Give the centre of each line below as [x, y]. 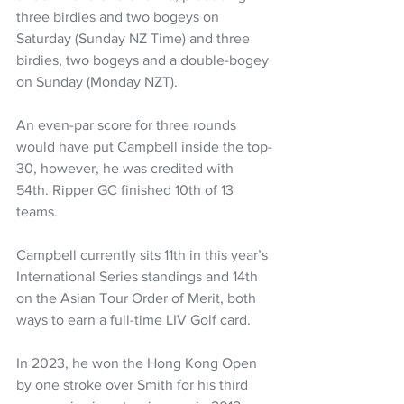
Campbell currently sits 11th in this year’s [144, 254]
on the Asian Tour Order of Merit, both [138, 298]
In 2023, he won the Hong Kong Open [138, 363]
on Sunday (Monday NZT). [97, 81]
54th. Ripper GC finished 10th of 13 [127, 189]
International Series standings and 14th [139, 276]
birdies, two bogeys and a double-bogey [144, 60]
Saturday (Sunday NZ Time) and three [135, 38]
